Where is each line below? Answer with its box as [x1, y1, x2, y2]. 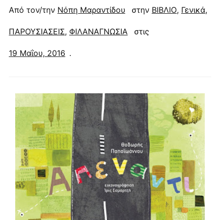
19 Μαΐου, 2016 [8, 48, 65, 58]
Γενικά [181, 5, 205, 15]
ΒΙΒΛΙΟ [151, 5, 177, 15]
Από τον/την [8, 5, 57, 15]
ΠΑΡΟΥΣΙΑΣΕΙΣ [8, 27, 65, 36]
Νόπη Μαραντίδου [57, 5, 125, 15]
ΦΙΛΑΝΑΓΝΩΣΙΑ [69, 27, 128, 36]
